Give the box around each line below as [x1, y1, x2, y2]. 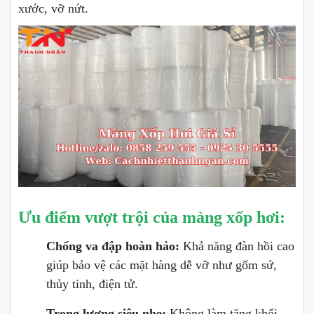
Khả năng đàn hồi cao [179, 239, 294, 254]
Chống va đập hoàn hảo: [46, 239, 179, 254]
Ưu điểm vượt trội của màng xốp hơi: [18, 207, 285, 226]
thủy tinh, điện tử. [46, 277, 138, 292]
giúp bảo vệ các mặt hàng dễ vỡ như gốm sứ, [46, 258, 277, 273]
